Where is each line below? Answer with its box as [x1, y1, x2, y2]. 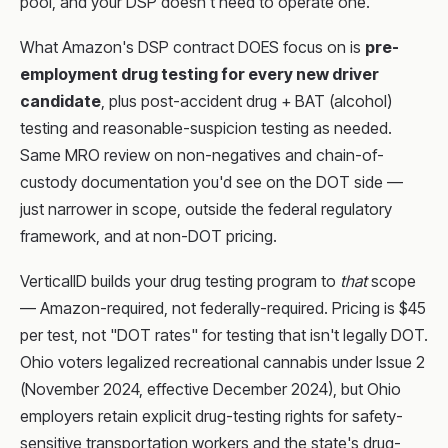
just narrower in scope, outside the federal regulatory [20, 199, 392, 219]
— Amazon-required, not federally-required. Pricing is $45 [20, 298, 426, 318]
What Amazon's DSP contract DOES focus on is [20, 37, 365, 57]
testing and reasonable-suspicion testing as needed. [20, 118, 392, 138]
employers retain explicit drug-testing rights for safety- [20, 406, 403, 426]
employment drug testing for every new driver [20, 64, 379, 84]
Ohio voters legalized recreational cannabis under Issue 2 [20, 352, 425, 372]
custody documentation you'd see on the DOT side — [20, 172, 403, 192]
